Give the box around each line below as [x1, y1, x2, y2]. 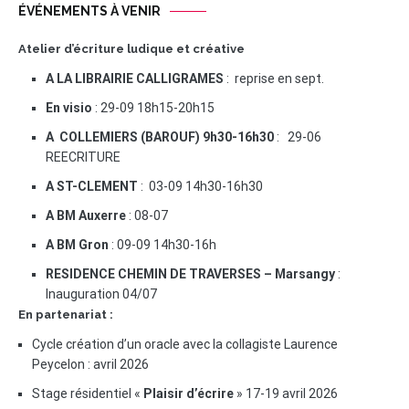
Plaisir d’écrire [143, 386, 234, 401]
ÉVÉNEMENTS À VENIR [18, 4, 161, 18]
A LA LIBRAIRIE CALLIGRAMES [46, 71, 224, 86]
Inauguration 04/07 [46, 287, 157, 301]
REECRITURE [46, 150, 121, 164]
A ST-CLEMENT [46, 179, 138, 194]
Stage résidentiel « [32, 386, 143, 401]
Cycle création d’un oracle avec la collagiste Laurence [32, 337, 338, 351]
